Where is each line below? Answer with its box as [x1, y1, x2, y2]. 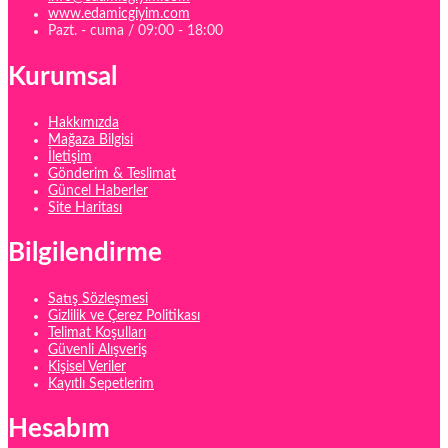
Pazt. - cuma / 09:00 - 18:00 [48, 24, 223, 39]
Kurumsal [8, 63, 117, 90]
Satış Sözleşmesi [48, 291, 148, 306]
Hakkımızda [48, 115, 119, 130]
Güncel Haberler [48, 183, 148, 198]
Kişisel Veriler [48, 359, 126, 374]
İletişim [48, 149, 92, 164]
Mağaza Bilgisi [48, 132, 133, 147]
